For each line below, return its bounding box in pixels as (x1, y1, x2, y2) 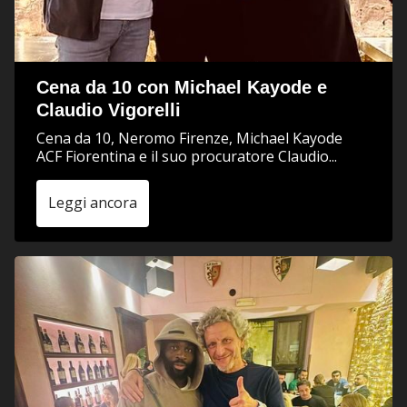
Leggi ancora (48, 193, 137, 213)
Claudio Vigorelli (36, 100, 181, 120)
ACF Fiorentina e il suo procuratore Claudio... (36, 146, 337, 166)
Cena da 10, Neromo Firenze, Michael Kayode (36, 128, 342, 148)
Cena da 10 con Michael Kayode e (36, 77, 327, 97)
